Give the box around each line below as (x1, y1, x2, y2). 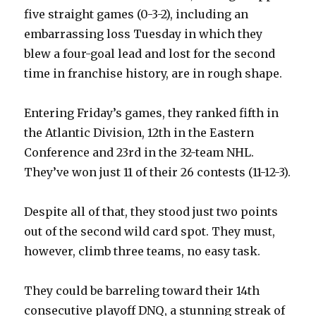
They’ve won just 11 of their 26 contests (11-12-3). (24, 165, 291, 180)
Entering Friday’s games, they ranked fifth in (24, 106, 279, 121)
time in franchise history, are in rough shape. (24, 66, 283, 81)
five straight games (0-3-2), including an (24, 7, 249, 22)
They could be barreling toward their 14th (24, 284, 260, 298)
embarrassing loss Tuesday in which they (24, 27, 263, 42)
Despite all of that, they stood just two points (24, 205, 279, 219)
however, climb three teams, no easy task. (24, 244, 261, 259)
